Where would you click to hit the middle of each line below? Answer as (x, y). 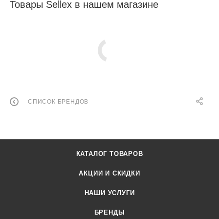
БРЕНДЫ (109, 213)
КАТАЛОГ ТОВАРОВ (109, 154)
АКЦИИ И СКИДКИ (109, 174)
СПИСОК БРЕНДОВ (58, 102)
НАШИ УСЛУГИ (109, 193)
